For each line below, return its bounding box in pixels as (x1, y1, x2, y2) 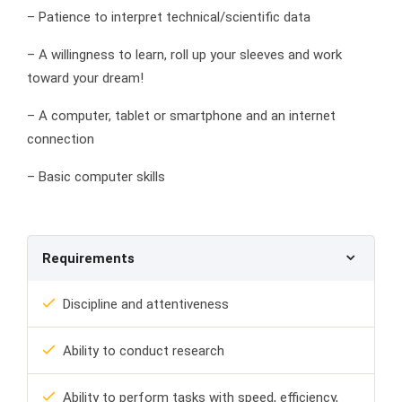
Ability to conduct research (63, 343, 224, 360)
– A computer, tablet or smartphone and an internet (27, 108, 336, 125)
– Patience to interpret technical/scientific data (27, 9, 310, 26)
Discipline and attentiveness (63, 296, 229, 313)
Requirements (42, 250, 135, 267)
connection (27, 131, 94, 148)
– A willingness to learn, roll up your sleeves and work (27, 47, 342, 64)
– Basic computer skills (27, 169, 165, 186)
